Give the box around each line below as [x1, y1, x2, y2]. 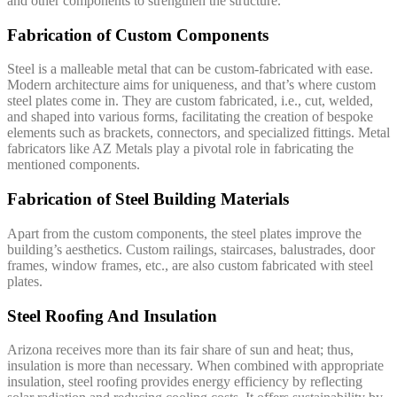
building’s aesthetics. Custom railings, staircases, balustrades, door [7, 241, 375, 257]
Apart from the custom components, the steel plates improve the [7, 225, 362, 241]
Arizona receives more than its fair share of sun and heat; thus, [7, 342, 354, 358]
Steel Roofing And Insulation [7, 306, 217, 325]
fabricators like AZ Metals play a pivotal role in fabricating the [7, 141, 354, 157]
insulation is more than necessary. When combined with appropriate [7, 358, 384, 374]
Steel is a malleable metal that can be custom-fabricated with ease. [7, 61, 373, 77]
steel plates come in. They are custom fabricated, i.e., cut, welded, [7, 93, 373, 109]
